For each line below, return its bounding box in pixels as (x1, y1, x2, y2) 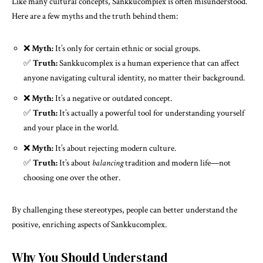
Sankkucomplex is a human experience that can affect (58, 58, 240, 69)
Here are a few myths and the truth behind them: (12, 11, 178, 22)
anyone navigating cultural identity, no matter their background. (23, 72, 245, 83)
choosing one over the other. (23, 172, 120, 183)
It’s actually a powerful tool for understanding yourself (58, 107, 244, 119)
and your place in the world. (23, 122, 119, 133)
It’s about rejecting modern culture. (53, 143, 176, 154)
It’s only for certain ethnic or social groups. (53, 43, 200, 54)
